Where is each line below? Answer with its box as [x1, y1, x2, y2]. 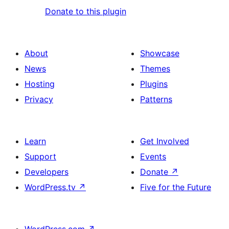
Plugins [140, 79, 168, 89]
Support [25, 151, 56, 162]
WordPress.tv [25, 182, 78, 193]
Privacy [25, 94, 53, 105]
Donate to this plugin [45, 6, 126, 17]
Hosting [25, 79, 55, 89]
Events [140, 151, 166, 162]
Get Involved [140, 136, 189, 147]
